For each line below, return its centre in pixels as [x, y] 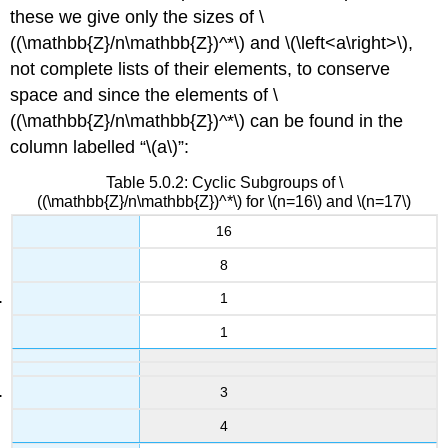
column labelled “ [78, 146]
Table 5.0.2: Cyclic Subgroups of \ [224, 182]
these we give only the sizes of [135, 16]
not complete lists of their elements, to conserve [200, 68]
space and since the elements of [142, 94]
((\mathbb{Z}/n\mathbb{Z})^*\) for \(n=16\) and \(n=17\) [224, 201]
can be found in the [324, 120]
